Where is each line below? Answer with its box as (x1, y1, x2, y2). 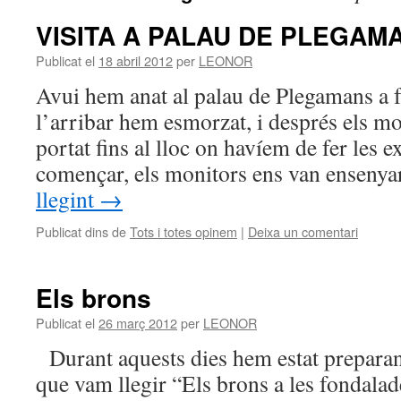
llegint (36, 183, 99, 214)
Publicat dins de (36, 222, 126, 241)
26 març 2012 (98, 313, 177, 332)
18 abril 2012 (98, 51, 173, 70)
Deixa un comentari (248, 222, 358, 241)
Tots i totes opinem (130, 222, 237, 241)
